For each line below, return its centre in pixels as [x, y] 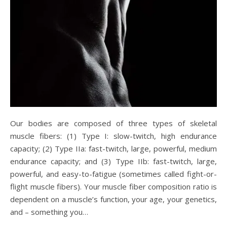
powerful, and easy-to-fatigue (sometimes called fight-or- [113, 174]
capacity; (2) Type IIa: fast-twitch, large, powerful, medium [113, 148]
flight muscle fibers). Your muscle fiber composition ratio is [113, 186]
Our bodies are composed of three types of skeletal [13, 123]
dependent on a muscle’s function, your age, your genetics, [113, 199]
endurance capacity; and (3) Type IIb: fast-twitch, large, [113, 161]
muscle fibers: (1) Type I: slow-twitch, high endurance [113, 136]
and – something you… [49, 212]
